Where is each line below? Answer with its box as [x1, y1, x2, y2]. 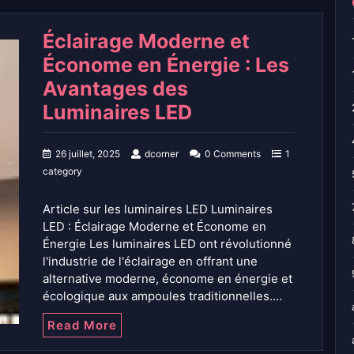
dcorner [145, 147, 179, 160]
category [43, 164, 82, 177]
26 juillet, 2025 [55, 147, 120, 160]
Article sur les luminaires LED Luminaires [43, 201, 273, 217]
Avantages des [43, 76, 188, 100]
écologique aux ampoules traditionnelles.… [43, 288, 282, 303]
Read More [47, 317, 117, 333]
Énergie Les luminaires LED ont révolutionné [43, 235, 292, 251]
